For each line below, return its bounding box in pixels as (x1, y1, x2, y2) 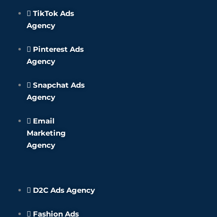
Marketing (27, 128, 66, 138)
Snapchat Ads (33, 80, 85, 90)
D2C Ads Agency (33, 185, 95, 195)
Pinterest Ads (33, 45, 84, 54)
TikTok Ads (33, 9, 74, 18)
